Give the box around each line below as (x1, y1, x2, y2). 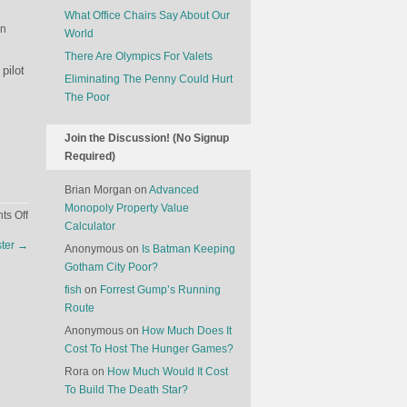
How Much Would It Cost (107, 365, 228, 378)
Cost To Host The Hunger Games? (65, 342, 233, 355)
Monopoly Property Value (65, 202, 189, 214)
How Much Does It (142, 324, 232, 337)
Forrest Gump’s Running (100, 283, 221, 296)
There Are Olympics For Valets (65, 50, 213, 63)
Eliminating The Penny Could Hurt (65, 73, 233, 85)
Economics (27, 244, 82, 257)
